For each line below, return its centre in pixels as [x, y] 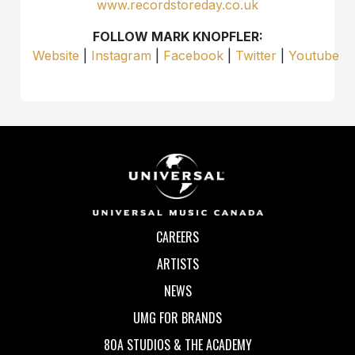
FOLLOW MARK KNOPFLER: [177, 37]
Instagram [122, 56]
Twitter [256, 56]
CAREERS [177, 237]
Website [56, 56]
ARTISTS [177, 263]
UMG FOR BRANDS [177, 317]
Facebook [194, 56]
